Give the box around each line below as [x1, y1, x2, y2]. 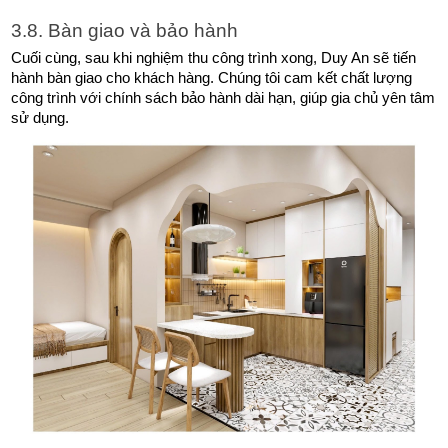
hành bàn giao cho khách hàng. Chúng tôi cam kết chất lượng [11, 70, 413, 86]
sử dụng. [11, 110, 74, 126]
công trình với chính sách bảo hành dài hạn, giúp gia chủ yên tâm [11, 90, 436, 106]
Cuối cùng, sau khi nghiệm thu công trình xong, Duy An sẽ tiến [11, 50, 417, 66]
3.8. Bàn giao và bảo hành [11, 20, 239, 41]
